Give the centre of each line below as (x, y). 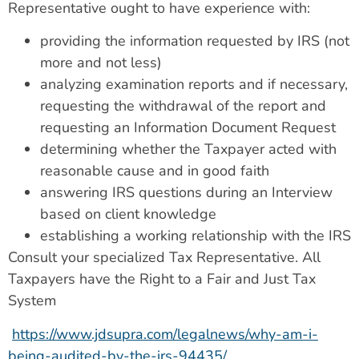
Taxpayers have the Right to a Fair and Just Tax (162, 279)
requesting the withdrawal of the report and (183, 106)
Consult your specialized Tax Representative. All (164, 258)
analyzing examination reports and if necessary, (194, 85)
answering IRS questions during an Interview (186, 193)
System (32, 301)
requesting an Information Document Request (188, 128)
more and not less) (101, 63)
